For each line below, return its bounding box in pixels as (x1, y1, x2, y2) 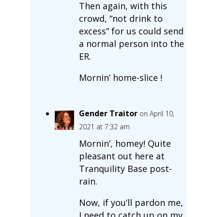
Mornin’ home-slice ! (78, 71, 162, 83)
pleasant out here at (78, 150, 165, 162)
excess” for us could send (78, 25, 184, 37)
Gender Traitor (78, 108, 138, 119)
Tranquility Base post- (78, 162, 172, 174)
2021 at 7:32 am (78, 122, 130, 131)
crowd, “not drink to (78, 12, 163, 24)
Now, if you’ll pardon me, (78, 196, 183, 208)
